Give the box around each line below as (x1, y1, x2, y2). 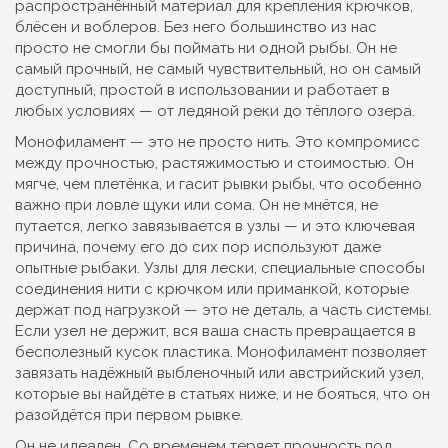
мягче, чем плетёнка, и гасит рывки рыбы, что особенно (15, 175, 422, 193)
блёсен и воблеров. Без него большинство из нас (15, 18, 377, 36)
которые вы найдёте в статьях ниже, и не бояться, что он (15, 385, 430, 403)
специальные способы (261, 259, 425, 277)
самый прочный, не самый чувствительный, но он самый (15, 60, 421, 78)
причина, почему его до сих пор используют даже (15, 238, 381, 256)
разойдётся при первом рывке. (15, 406, 243, 424)
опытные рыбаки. (15, 259, 144, 277)
